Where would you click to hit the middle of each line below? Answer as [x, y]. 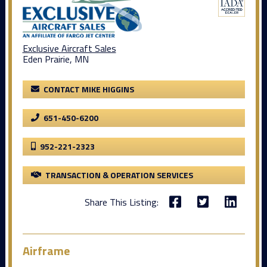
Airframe [46, 250]
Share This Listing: [121, 202]
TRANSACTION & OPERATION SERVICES [119, 175]
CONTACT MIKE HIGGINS [89, 89]
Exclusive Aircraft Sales [69, 49]
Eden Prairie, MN [55, 59]
